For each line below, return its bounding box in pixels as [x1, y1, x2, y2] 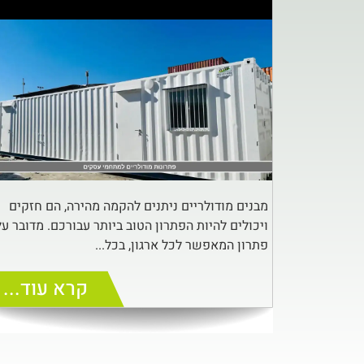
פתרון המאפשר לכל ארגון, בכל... [95, 235, 268, 255]
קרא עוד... [2, 274, 88, 303]
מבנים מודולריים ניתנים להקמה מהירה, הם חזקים [9, 196, 268, 216]
